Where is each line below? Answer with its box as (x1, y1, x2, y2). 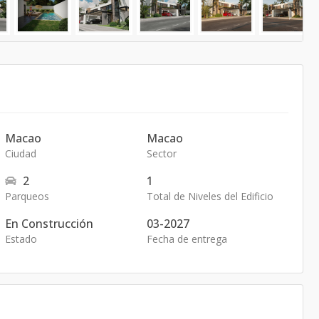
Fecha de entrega (146, 232, 227, 246)
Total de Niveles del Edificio (146, 189, 273, 203)
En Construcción (5, 216, 94, 231)
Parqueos (5, 189, 50, 203)
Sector (146, 147, 177, 160)
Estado (5, 232, 38, 246)
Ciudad (5, 147, 37, 160)
